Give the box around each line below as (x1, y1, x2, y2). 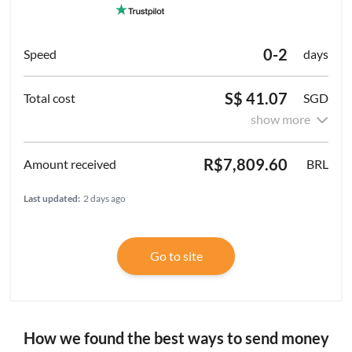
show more (251, 112, 310, 127)
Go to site (149, 248, 203, 264)
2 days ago (83, 192, 126, 205)
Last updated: (24, 192, 80, 205)
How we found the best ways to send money (23, 328, 329, 348)
